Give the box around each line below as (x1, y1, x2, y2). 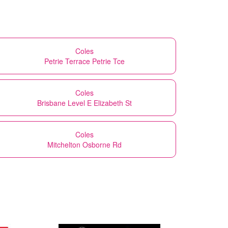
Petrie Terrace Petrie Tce (44, 55, 125, 66)
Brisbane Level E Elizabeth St (37, 97, 132, 108)
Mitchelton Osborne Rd (47, 139, 122, 150)
